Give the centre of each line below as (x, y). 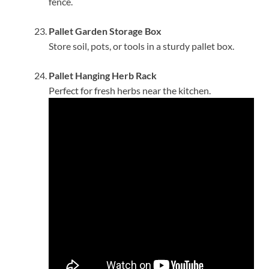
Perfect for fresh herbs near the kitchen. (130, 90)
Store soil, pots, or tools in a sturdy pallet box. (141, 46)
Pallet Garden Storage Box (105, 31)
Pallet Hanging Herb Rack (103, 75)
